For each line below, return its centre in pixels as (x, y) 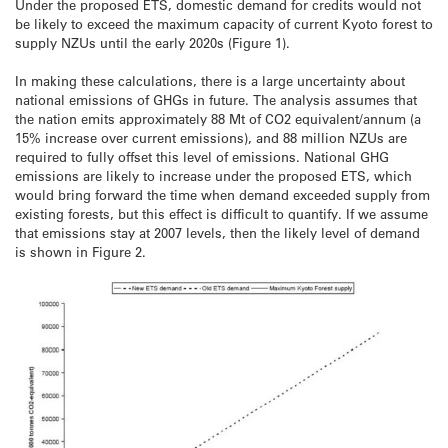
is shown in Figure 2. (80, 251)
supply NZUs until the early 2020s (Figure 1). (152, 42)
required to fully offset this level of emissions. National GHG (202, 156)
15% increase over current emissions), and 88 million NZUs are (211, 137)
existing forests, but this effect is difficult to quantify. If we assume (221, 213)
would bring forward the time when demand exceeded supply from (222, 194)
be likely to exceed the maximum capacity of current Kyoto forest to (224, 23)
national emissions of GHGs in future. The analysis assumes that (216, 99)
